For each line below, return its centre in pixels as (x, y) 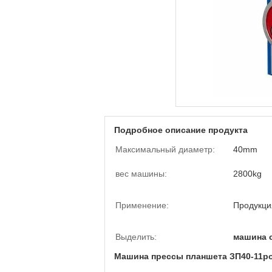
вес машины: (141, 174)
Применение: (142, 205)
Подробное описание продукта (181, 130)
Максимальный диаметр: (165, 149)
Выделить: (136, 237)
